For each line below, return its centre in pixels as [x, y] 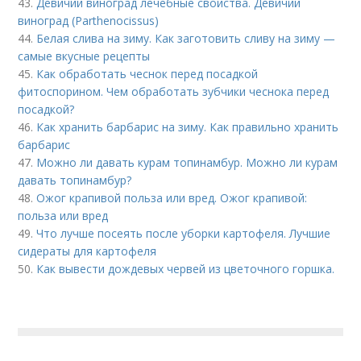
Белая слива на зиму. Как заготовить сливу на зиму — [186, 38]
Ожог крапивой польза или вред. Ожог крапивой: [172, 198]
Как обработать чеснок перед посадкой [147, 74]
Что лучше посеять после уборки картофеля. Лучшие [184, 233]
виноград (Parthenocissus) [89, 21]
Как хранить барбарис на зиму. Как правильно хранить [188, 127]
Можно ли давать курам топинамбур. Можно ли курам [187, 162]
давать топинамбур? [75, 180]
